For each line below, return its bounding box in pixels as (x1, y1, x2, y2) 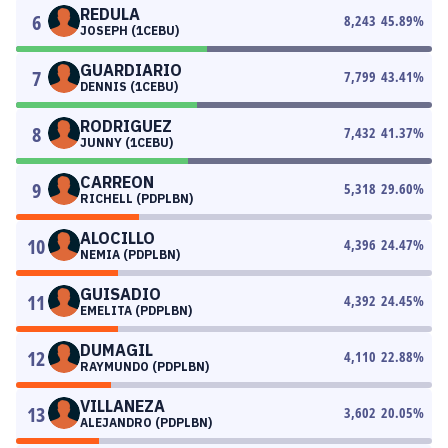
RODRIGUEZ (80, 116, 172, 136)
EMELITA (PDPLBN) (80, 303, 192, 318)
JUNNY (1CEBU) (80, 135, 173, 150)
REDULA (80, 4, 140, 24)
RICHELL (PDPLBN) (80, 191, 193, 206)
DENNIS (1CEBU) (80, 79, 178, 94)
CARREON (80, 172, 154, 192)
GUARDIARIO (80, 60, 182, 80)
